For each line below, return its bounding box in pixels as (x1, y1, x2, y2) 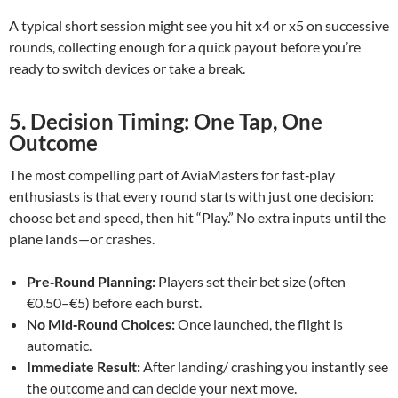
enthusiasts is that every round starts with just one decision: (9, 187, 374, 204)
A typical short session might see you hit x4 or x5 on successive (9, 17, 389, 34)
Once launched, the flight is (175, 315, 343, 332)
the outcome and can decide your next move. (27, 379, 297, 396)
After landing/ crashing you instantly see (140, 358, 388, 375)
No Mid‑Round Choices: (27, 315, 175, 332)
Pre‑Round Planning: (27, 273, 155, 290)
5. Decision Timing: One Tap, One (9, 108, 322, 134)
